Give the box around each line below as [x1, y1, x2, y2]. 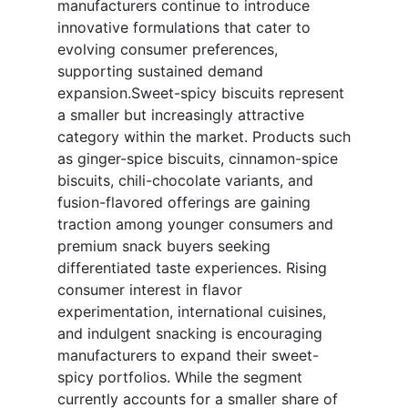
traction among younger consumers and [57, 215, 333, 234]
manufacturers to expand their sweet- [57, 346, 319, 365]
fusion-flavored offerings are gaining [57, 193, 311, 212]
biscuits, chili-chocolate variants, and [57, 171, 313, 190]
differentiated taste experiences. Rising [57, 259, 327, 278]
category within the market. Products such [57, 127, 351, 147]
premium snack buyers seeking [57, 237, 270, 256]
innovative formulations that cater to [57, 18, 311, 37]
